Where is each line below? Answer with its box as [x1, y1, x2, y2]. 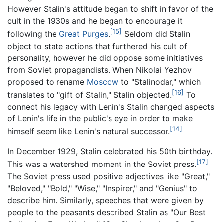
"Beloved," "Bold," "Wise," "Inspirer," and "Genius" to [7, 183, 197, 193]
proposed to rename [7, 76, 87, 87]
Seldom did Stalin [122, 29, 190, 39]
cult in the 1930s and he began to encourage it [7, 16, 183, 26]
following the [7, 29, 59, 39]
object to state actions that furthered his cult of [7, 41, 187, 51]
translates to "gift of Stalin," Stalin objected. [7, 90, 172, 100]
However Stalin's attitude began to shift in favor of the [7, 4, 213, 14]
